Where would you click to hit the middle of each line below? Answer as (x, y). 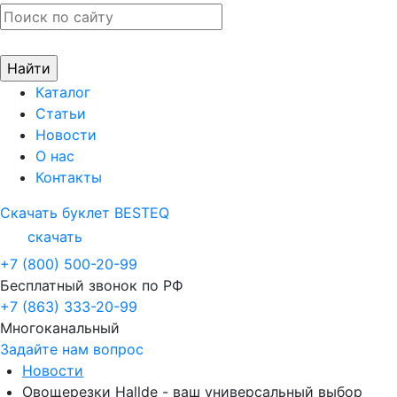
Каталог (63, 92)
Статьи (61, 113)
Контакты (69, 177)
